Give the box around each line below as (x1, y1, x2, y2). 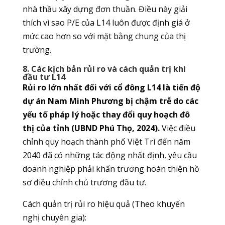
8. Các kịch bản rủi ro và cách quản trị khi (22, 63, 186, 75)
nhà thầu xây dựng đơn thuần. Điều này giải (22, 4, 187, 15)
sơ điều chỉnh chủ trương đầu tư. (22, 177, 146, 188)
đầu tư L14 (22, 71, 65, 83)
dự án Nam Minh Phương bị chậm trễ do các (22, 95, 198, 107)
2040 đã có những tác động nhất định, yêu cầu (22, 150, 197, 161)
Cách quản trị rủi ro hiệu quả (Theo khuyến (22, 198, 185, 210)
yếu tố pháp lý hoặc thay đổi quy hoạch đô (22, 109, 190, 121)
